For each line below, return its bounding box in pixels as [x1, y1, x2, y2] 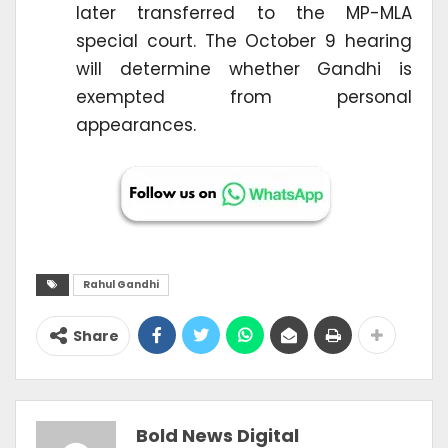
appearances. [76, 113, 196, 138]
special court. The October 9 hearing [76, 29, 412, 54]
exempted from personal [76, 85, 412, 110]
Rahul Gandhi [83, 277, 159, 293]
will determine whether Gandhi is [76, 57, 412, 82]
